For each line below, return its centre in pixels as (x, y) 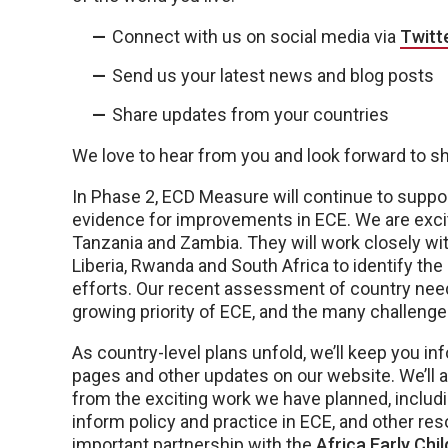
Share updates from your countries (250, 115)
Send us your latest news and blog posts (273, 76)
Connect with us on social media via (256, 37)
